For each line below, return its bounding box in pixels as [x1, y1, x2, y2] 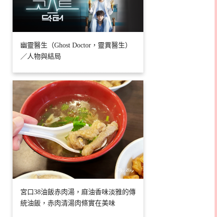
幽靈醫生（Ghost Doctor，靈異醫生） [20, 42, 132, 49]
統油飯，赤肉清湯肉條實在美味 [20, 199, 115, 207]
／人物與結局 [20, 53, 61, 61]
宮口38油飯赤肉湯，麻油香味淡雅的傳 [20, 188, 136, 196]
